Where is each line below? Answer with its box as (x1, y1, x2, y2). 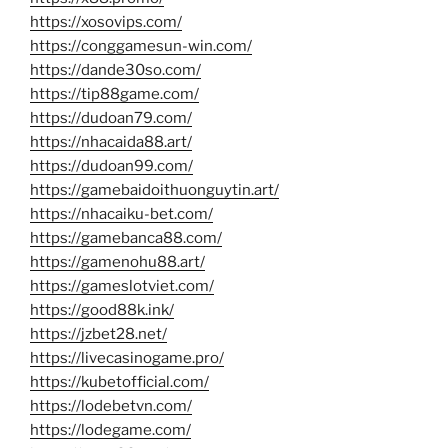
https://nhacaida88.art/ (30, 133, 192, 152)
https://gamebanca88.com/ (30, 229, 222, 248)
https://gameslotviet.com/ (30, 277, 214, 296)
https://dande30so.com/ (30, 61, 201, 80)
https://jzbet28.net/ (30, 325, 167, 344)
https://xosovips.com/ (30, 13, 182, 32)
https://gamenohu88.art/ (30, 253, 205, 272)
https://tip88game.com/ (30, 85, 199, 104)
